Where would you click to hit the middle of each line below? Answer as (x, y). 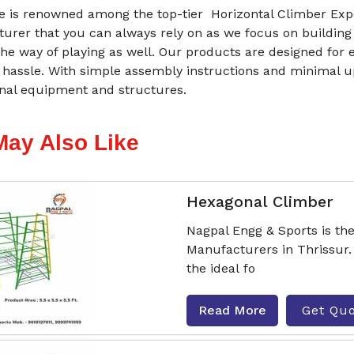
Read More (232, 310)
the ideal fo (220, 268)
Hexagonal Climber (260, 201)
